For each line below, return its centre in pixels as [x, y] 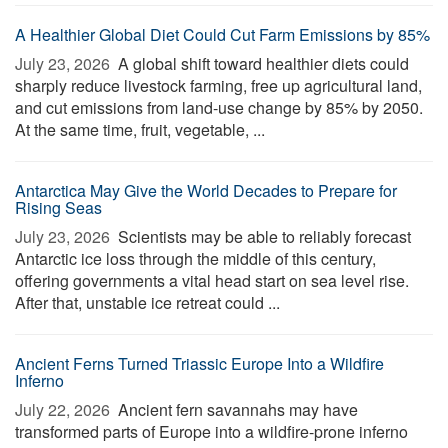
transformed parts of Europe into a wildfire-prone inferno [211, 431]
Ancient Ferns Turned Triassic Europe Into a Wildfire [199, 363]
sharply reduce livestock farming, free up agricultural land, [218, 85]
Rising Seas [58, 207]
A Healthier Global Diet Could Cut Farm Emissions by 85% [222, 34]
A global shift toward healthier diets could [261, 63]
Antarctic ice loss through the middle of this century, [195, 258]
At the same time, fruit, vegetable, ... [140, 129]
